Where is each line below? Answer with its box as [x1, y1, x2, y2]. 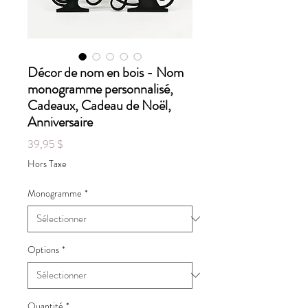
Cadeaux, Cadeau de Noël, [27, 95, 171, 115]
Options [27, 242, 59, 256]
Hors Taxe [27, 156, 67, 170]
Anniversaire [27, 111, 93, 132]
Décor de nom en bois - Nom [27, 62, 184, 82]
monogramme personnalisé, [27, 78, 173, 99]
